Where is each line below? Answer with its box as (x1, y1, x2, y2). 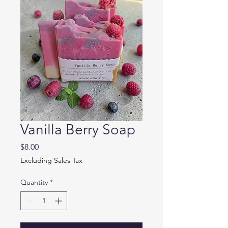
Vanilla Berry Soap (20, 121, 135, 138)
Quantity (20, 177, 48, 187)
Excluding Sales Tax (20, 155, 82, 165)
